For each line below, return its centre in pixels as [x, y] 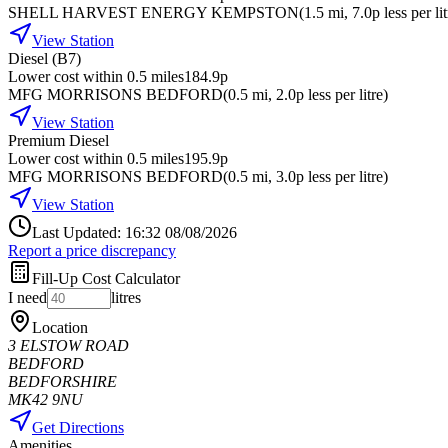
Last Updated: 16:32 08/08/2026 [134, 232]
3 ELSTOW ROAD [68, 345]
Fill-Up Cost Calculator [106, 278]
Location [60, 327]
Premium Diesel [58, 140]
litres [126, 297]
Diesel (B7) [44, 58]
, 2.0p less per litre [325, 94]
